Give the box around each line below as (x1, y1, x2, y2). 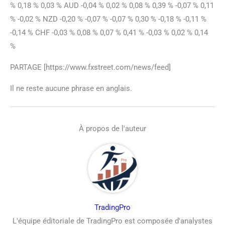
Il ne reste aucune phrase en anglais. (10, 83, 132, 93)
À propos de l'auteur (79, 124, 146, 133)
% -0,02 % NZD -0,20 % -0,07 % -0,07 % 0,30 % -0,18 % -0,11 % (10, 14, 206, 24)
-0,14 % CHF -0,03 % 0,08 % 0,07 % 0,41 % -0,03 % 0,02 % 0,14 (10, 28, 208, 37)
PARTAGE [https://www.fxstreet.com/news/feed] (10, 62, 171, 72)
